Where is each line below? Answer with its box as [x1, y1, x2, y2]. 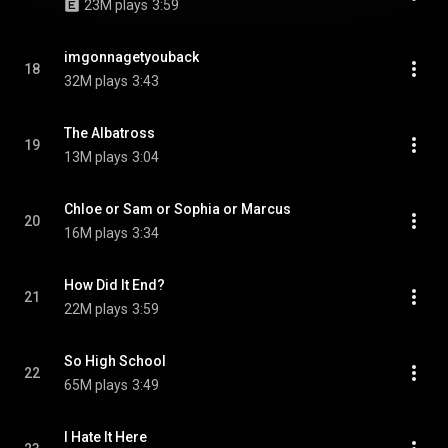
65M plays [64, 377, 128, 393]
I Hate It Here [64, 429, 147, 445]
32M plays [64, 73, 128, 89]
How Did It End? [64, 277, 165, 293]
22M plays [64, 301, 128, 317]
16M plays [64, 225, 128, 241]
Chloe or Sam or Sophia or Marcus [64, 201, 291, 217]
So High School [64, 353, 166, 369]
